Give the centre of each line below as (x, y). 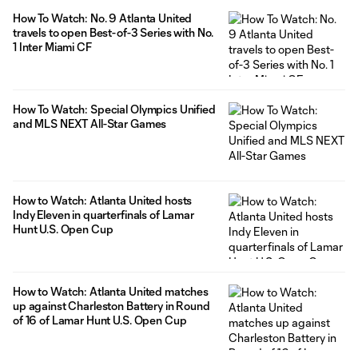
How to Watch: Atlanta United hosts (103, 201)
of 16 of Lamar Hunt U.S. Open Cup (100, 320)
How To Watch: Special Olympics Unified (114, 109)
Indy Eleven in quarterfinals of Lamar (103, 215)
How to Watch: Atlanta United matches (111, 292)
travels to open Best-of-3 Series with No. (113, 33)
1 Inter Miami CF (52, 47)
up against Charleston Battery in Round (111, 306)
